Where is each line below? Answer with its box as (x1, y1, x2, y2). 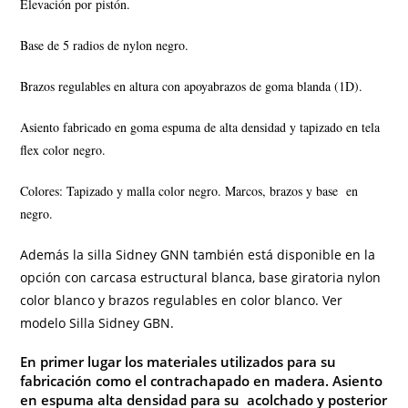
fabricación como (20, 371, 136, 390)
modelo (20, 313, 70, 331)
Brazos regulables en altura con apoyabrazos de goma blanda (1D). (20, 76, 363, 95)
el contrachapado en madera (135, 371, 326, 390)
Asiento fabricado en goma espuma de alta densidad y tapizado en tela (20, 117, 381, 136)
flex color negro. (20, 140, 107, 158)
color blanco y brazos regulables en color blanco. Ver (20, 291, 343, 309)
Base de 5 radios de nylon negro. (20, 36, 189, 54)
